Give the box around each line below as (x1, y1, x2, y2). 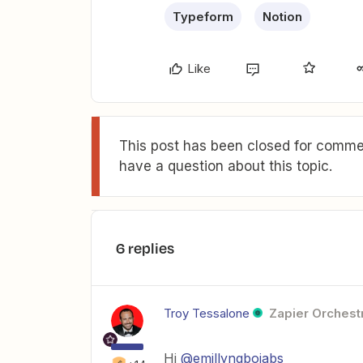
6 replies (116, 237, 174, 258)
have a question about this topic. (119, 157, 332, 174)
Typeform (173, 8, 233, 24)
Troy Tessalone (164, 305, 250, 321)
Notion (263, 8, 302, 24)
